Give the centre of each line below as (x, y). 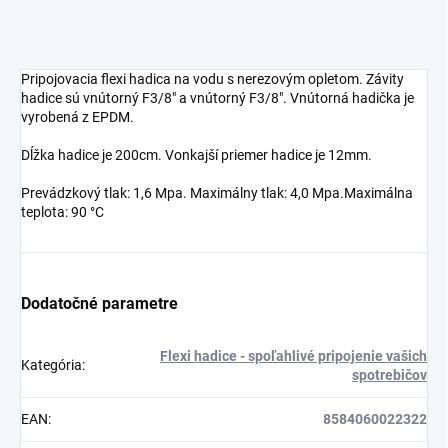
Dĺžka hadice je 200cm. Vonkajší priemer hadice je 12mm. (196, 155)
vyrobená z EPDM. (77, 117)
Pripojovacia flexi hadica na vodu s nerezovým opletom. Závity (212, 79)
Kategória (51, 365)
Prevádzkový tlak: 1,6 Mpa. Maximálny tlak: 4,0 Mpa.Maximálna (217, 193)
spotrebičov (389, 375)
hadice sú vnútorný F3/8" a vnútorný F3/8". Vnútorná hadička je (217, 98)
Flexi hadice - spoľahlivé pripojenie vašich (293, 356)
